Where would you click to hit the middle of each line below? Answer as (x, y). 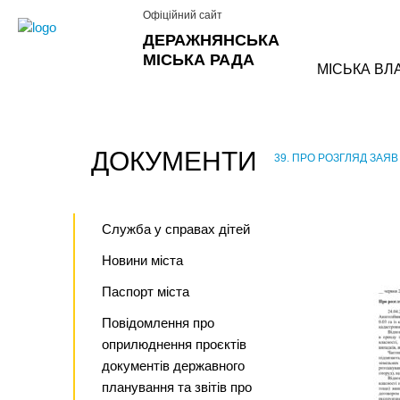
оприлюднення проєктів (174, 344)
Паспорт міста (146, 292)
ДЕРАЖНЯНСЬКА (211, 40)
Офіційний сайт (183, 15)
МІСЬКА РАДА (199, 60)
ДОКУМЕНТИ (174, 161)
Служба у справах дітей (176, 229)
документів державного (173, 366)
